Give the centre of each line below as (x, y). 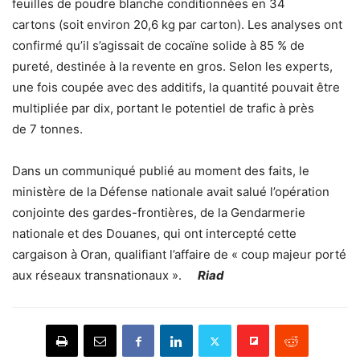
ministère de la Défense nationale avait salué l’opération (171, 192)
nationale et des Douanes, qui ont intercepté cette (154, 234)
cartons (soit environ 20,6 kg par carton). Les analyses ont (177, 25)
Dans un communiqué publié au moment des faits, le (161, 171)
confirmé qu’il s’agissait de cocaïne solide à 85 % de (158, 46)
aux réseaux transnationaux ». (105, 276)
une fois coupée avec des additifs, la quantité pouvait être (176, 88)
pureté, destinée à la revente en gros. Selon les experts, (172, 67)
